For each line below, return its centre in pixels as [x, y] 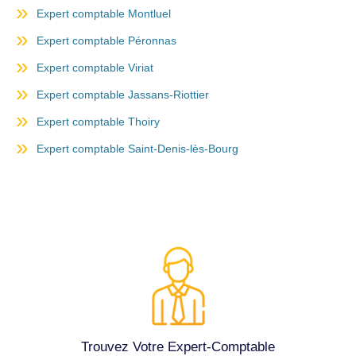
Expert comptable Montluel [104, 14]
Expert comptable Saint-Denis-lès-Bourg [137, 149]
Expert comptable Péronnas [106, 41]
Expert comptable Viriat [95, 68]
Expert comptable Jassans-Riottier [123, 95]
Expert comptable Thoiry [98, 122]
